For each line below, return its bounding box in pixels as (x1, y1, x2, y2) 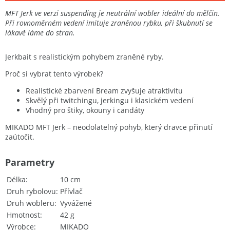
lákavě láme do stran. (5, 28, 75, 37)
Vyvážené (60, 198, 92, 208)
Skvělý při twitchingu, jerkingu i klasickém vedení (26, 95, 194, 105)
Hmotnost (7, 210, 40, 220)
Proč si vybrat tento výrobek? (5, 69, 103, 79)
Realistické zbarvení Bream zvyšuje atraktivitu (26, 86, 183, 95)
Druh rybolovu (7, 186, 56, 197)
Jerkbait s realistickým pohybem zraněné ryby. (5, 52, 164, 62)
